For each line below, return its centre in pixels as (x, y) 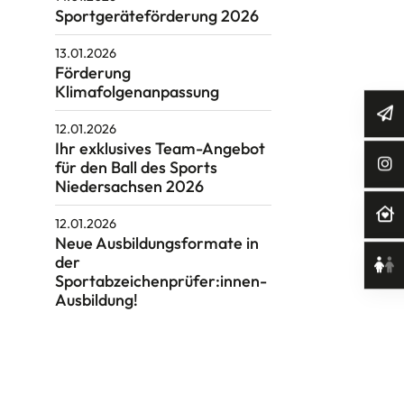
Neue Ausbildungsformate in (156, 243)
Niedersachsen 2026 (129, 187)
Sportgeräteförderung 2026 (156, 16)
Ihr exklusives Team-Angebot (160, 149)
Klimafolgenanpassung (137, 92)
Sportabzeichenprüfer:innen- (161, 281)
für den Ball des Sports (136, 168)
